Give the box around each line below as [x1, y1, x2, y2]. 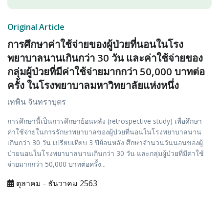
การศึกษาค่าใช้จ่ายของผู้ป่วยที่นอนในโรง [7, 37, 183, 51]
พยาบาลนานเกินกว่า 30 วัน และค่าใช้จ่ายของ [7, 51, 203, 65]
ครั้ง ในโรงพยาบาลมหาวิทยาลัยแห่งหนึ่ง [7, 78, 179, 92]
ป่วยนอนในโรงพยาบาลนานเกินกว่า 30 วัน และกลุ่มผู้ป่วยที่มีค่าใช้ [7, 149, 204, 158]
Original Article [7, 22, 65, 33]
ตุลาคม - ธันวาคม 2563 [14, 178, 97, 189]
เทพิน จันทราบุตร [7, 96, 66, 108]
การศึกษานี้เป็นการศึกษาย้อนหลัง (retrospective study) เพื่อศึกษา [7, 116, 202, 126]
